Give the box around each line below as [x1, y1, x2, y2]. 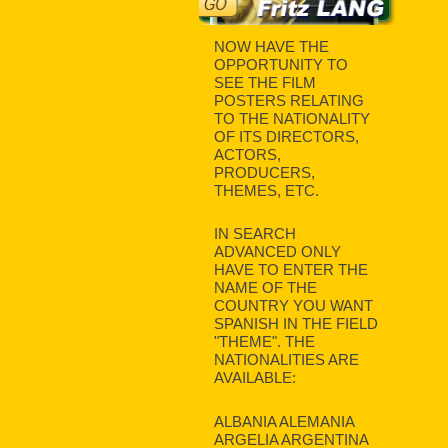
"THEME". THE [213, 333, 315, 351]
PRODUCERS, [213, 164, 315, 181]
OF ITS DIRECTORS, [213, 128, 359, 145]
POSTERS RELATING [213, 92, 364, 109]
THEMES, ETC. [213, 182, 319, 199]
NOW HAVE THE [213, 38, 329, 55]
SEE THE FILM [213, 74, 316, 91]
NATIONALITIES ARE [213, 351, 359, 369]
